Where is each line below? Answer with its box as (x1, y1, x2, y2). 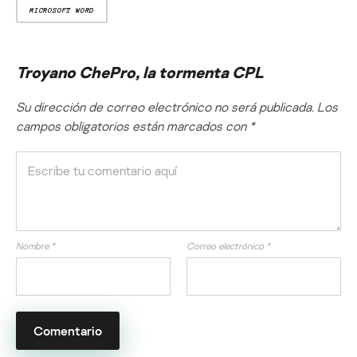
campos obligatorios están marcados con (16, 118, 249, 135)
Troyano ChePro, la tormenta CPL (16, 62, 264, 82)
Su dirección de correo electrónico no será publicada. (16, 99, 314, 116)
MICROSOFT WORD (29, 6, 95, 15)
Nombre (16, 240, 51, 253)
